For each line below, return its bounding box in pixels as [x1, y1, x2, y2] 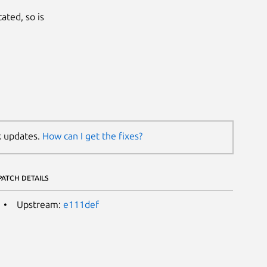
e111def [63, 198, 99, 210]
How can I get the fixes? [42, 131, 143, 142]
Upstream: [16, 198, 63, 210]
